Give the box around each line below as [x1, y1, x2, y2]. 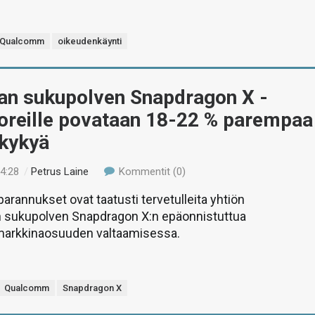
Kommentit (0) [115, 165, 186, 178]
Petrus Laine [31, 165, 89, 178]
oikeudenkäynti [58, 36, 122, 46]
